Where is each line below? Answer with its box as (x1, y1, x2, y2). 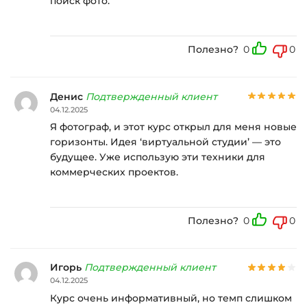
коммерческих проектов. (50, 166, 178, 179)
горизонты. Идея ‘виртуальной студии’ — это (50, 136, 281, 149)
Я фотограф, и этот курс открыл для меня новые (50, 121, 297, 134)
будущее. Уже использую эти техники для (50, 151, 265, 164)
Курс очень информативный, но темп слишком (50, 292, 292, 305)
